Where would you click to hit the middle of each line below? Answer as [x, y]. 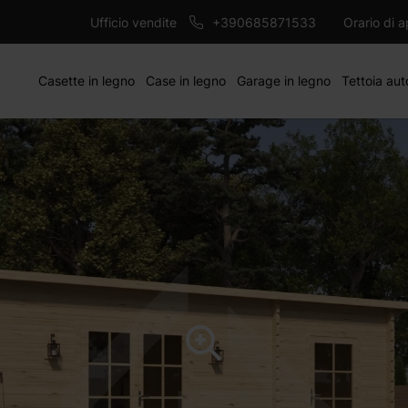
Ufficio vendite [133, 22]
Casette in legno [87, 81]
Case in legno [186, 81]
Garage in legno [284, 81]
